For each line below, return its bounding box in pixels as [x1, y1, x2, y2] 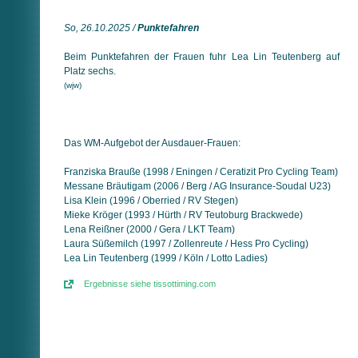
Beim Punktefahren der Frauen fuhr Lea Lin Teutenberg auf [64, 50, 340, 62]
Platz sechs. [64, 65, 116, 77]
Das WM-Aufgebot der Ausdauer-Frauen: [64, 137, 241, 149]
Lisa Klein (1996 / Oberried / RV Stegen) [64, 194, 238, 206]
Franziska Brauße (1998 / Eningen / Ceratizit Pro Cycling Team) [64, 165, 338, 177]
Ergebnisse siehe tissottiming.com [84, 279, 216, 289]
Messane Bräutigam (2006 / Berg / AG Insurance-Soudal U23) [64, 180, 331, 192]
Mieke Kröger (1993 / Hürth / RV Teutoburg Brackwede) [64, 209, 303, 221]
